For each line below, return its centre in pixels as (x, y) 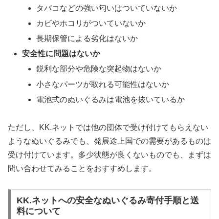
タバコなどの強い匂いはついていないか (107, 8)
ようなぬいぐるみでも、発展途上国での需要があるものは (109, 141)
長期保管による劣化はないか (87, 38)
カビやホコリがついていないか (91, 23)
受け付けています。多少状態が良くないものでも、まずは (109, 154)
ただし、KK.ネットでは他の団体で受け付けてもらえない (108, 127)
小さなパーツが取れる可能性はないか (103, 84)
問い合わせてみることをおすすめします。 (82, 168)
